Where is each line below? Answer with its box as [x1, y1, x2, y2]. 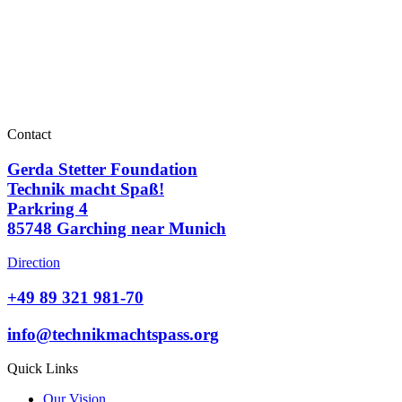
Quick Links [7, 361, 78, 377]
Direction [7, 255, 60, 271]
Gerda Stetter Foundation [7, 159, 197, 179]
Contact [7, 126, 51, 142]
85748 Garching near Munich [7, 218, 226, 238]
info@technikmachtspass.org [7, 324, 219, 344]
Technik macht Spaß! [7, 179, 164, 198]
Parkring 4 [7, 198, 88, 218]
